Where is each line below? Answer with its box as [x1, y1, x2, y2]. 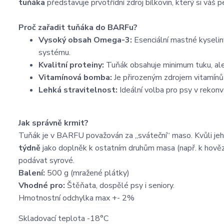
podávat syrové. [18, 155, 74, 166]
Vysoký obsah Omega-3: [38, 34, 132, 45]
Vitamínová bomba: [38, 72, 112, 83]
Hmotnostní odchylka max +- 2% [18, 192, 134, 203]
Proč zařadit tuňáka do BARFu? [18, 22, 137, 33]
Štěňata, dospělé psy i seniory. [65, 180, 174, 191]
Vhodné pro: [18, 180, 65, 191]
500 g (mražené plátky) [45, 167, 129, 178]
